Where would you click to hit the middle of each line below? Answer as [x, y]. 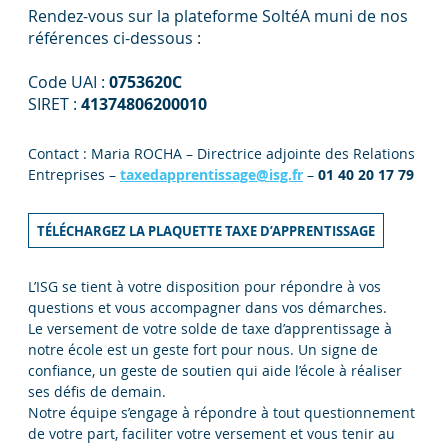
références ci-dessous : [114, 37]
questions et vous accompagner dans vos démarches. [207, 307]
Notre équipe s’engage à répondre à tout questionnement [221, 412]
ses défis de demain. [97, 391]
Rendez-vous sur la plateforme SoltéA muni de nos [218, 15]
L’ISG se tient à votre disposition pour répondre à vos [204, 286]
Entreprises [66, 174]
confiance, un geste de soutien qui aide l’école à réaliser [215, 370]
